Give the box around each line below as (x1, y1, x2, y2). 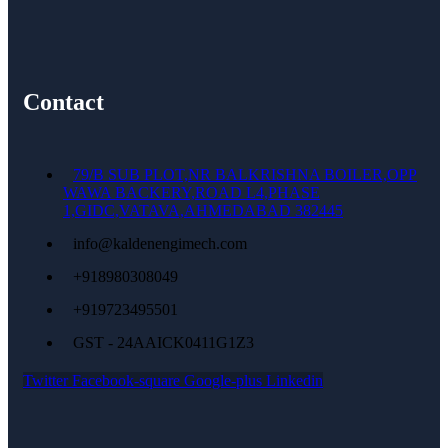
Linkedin (266, 371, 323, 389)
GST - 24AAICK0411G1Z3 (73, 333, 254, 351)
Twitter (23, 371, 68, 389)
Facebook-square (72, 371, 180, 389)
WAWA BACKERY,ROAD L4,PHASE (63, 183, 320, 201)
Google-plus (184, 371, 262, 389)
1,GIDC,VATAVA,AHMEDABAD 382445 (63, 201, 343, 219)
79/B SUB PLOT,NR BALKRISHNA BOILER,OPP (73, 165, 417, 183)
